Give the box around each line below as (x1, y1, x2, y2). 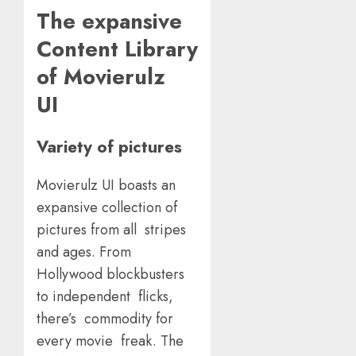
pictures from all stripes (37, 219, 186, 241)
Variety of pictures (37, 134, 192, 160)
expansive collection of (37, 197, 181, 219)
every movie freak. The (37, 331, 184, 352)
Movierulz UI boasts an (37, 175, 180, 196)
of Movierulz (37, 60, 165, 92)
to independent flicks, (37, 286, 173, 308)
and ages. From (37, 242, 131, 263)
